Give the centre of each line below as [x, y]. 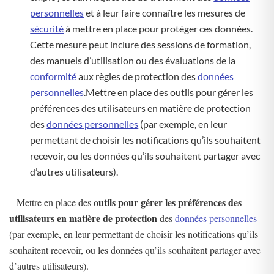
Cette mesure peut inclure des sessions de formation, [141, 44]
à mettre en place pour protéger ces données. [158, 28]
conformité [54, 76]
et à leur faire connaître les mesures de [165, 13]
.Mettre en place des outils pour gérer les [169, 92]
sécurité [47, 28]
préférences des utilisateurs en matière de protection [141, 108]
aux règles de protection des [137, 76]
